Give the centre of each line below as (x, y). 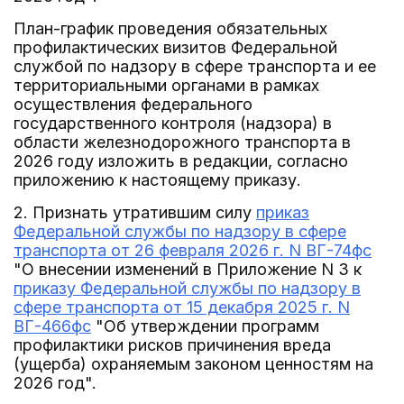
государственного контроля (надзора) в (173, 123)
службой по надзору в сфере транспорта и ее (195, 66)
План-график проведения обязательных (170, 28)
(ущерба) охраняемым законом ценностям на (193, 364)
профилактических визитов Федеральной (175, 47)
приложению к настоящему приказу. (157, 180)
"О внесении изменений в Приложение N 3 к (188, 269)
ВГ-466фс (52, 326)
